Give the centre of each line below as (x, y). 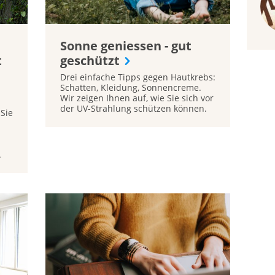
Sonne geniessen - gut (126, 45)
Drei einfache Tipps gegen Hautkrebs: (137, 77)
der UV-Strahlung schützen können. (133, 108)
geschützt (90, 60)
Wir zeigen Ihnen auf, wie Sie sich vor (137, 98)
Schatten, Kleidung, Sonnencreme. (130, 87)
